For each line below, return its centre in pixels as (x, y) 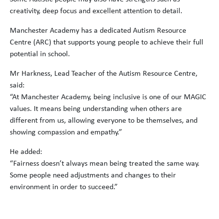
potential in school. (40, 54)
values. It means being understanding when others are (96, 109)
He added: (26, 152)
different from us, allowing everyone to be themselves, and (104, 121)
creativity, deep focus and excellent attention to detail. (96, 11)
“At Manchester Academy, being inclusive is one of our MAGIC (108, 97)
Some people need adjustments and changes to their (93, 175)
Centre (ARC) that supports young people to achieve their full (107, 43)
